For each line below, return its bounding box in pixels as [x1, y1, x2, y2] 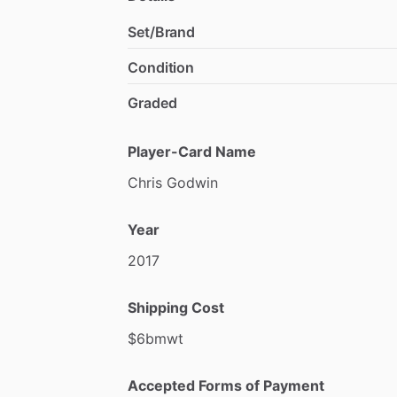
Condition [128, 58, 195, 76]
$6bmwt [128, 329, 183, 347]
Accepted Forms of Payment [128, 376, 324, 394]
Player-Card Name [128, 142, 256, 160]
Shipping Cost [128, 298, 224, 316]
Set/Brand [128, 22, 196, 41]
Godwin [167, 173, 218, 191]
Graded [128, 93, 177, 112]
